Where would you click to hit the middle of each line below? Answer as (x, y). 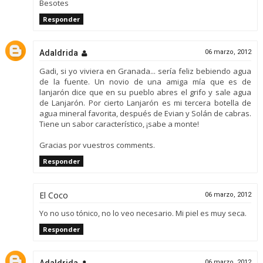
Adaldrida (58, 53)
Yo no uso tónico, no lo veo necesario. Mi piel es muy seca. (143, 213)
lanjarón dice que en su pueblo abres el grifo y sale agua (145, 92)
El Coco (53, 195)
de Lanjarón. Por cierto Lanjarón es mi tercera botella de (145, 103)
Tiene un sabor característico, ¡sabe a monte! (119, 124)
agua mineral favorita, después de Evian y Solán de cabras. (145, 114)
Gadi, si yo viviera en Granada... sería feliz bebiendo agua (145, 71)
